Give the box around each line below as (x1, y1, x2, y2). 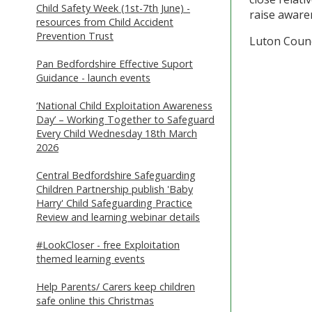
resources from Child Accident (36, 15, 173, 29)
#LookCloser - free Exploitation (36, 237, 180, 251)
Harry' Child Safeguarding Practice (36, 196, 192, 210)
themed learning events (36, 251, 145, 265)
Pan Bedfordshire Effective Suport (36, 56, 193, 70)
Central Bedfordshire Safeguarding (36, 168, 196, 182)
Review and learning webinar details (36, 210, 200, 224)
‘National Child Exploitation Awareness (36, 98, 212, 112)
